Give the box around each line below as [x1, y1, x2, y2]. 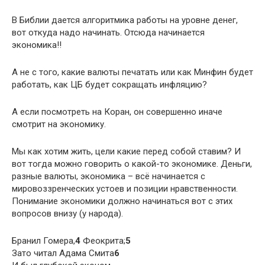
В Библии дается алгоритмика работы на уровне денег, [12, 14, 238, 25]
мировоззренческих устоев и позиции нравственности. [12, 183, 238, 194]
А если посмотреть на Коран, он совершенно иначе [12, 106, 222, 117]
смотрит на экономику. [12, 118, 106, 130]
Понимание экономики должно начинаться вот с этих [12, 195, 232, 206]
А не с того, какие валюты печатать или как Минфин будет [12, 66, 253, 77]
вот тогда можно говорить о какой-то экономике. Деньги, [12, 158, 252, 169]
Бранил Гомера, [12, 235, 75, 246]
